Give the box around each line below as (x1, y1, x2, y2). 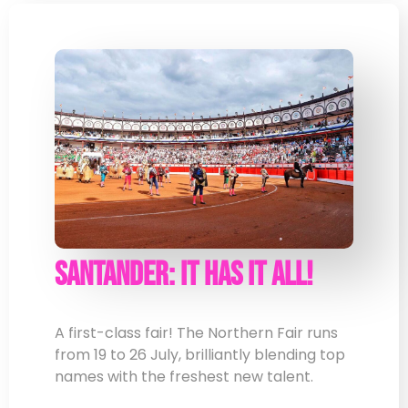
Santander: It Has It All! (55, 255, 313, 295)
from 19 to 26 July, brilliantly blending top (55, 343, 345, 365)
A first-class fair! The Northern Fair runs (55, 321, 338, 343)
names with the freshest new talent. (55, 365, 313, 387)
